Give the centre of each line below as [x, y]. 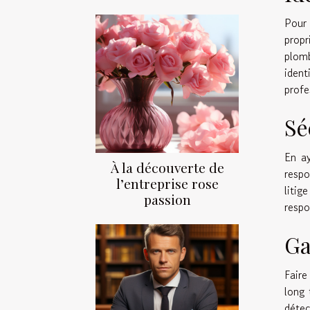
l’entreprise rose [167, 184]
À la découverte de [167, 168]
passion [167, 200]
